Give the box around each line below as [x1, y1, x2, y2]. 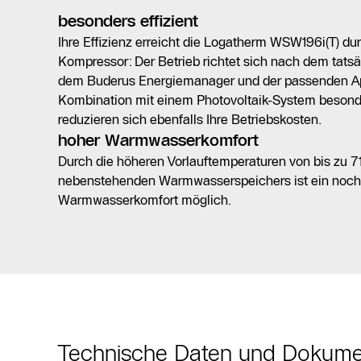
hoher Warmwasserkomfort [58, 130, 259, 150]
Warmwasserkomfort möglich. [58, 191, 231, 208]
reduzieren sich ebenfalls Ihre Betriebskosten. [58, 110, 322, 127]
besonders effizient [58, 10, 198, 31]
